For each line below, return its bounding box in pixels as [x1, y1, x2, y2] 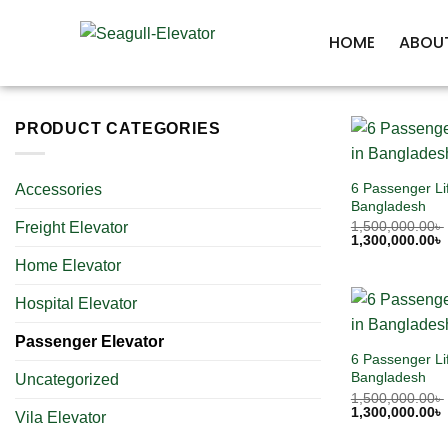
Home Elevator [15, 256, 121, 274]
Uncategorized [15, 370, 119, 388]
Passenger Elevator [15, 332, 164, 350]
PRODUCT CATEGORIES [15, 120, 221, 137]
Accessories [15, 180, 102, 198]
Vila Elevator [15, 408, 106, 426]
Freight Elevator [15, 218, 128, 236]
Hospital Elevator [15, 294, 137, 312]
